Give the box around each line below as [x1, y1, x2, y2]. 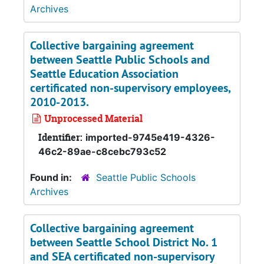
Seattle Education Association [30, 66, 179, 81]
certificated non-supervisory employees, [30, 80, 230, 95]
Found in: [30, 171, 74, 183]
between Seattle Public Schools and [30, 52, 210, 67]
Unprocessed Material [42, 112, 143, 125]
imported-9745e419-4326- [85, 131, 215, 143]
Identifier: [38, 131, 82, 144]
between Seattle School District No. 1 [30, 235, 217, 250]
